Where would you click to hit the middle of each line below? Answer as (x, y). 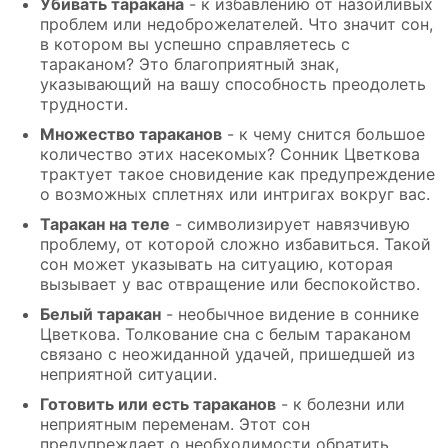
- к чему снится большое (323, 133)
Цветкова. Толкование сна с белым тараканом (225, 333)
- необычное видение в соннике (290, 313)
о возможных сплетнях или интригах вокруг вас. (235, 193)
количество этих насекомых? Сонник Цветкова (230, 153)
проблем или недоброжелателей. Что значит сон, (236, 23)
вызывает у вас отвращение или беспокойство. (230, 283)
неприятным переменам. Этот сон (175, 423)
